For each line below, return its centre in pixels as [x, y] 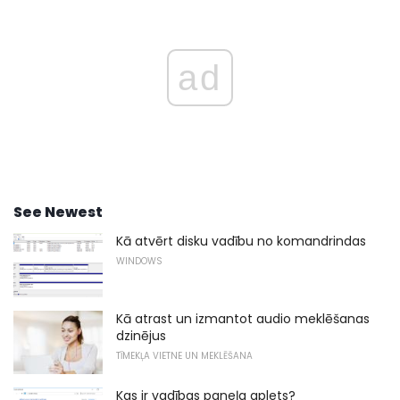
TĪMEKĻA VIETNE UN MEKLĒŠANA [184, 355]
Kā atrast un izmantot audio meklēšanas [243, 318]
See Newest [58, 212]
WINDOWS [139, 261]
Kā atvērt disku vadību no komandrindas [241, 241]
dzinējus [141, 335]
